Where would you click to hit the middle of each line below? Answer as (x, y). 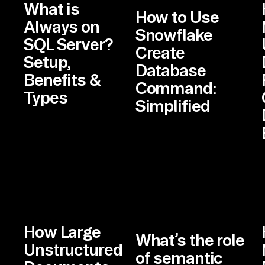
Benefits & (62, 79)
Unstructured (73, 249)
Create (160, 52)
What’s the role (190, 240)
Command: (176, 88)
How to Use (177, 17)
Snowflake (174, 34)
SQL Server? (68, 44)
